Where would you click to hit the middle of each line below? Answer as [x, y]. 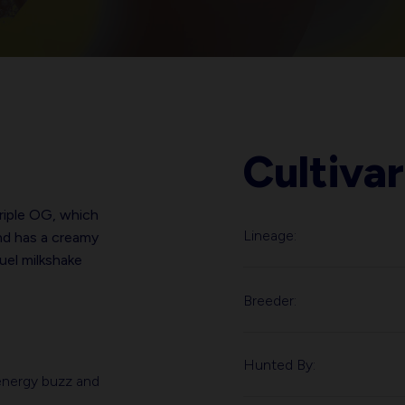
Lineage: [270, 236]
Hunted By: [279, 365]
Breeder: [270, 300]
